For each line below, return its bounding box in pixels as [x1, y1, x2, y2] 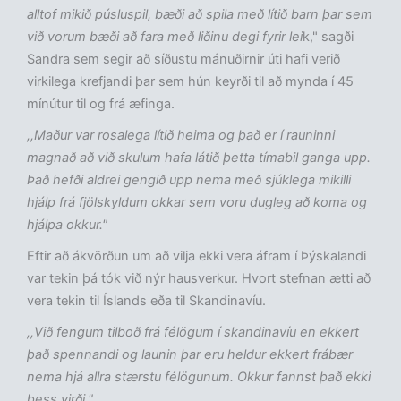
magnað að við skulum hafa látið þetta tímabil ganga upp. [27, 149, 371, 166]
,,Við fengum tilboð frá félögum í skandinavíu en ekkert [27, 324, 359, 341]
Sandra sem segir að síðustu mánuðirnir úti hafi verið [27, 51, 340, 68]
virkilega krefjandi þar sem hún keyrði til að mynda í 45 [27, 73, 354, 90]
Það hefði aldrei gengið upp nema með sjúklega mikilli [27, 172, 351, 189]
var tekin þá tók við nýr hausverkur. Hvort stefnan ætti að [27, 270, 371, 287]
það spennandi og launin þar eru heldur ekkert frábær [27, 346, 353, 363]
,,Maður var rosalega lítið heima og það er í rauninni [27, 127, 335, 144]
